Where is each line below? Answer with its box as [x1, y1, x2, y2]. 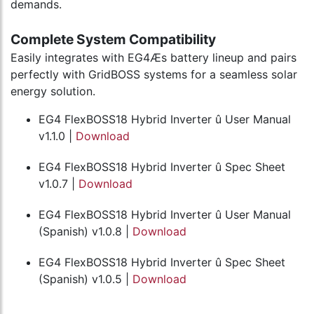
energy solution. [11, 84, 95, 99]
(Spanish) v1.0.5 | [39, 272, 132, 287]
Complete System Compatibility [11, 31, 216, 48]
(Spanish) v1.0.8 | [39, 224, 132, 239]
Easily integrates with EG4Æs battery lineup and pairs [11, 50, 296, 65]
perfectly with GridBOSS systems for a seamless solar [11, 67, 297, 82]
